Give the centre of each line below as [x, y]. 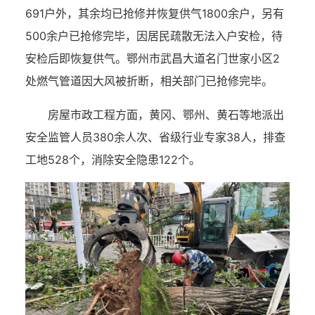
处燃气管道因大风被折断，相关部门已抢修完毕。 [149, 81]
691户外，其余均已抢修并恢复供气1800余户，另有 [155, 13]
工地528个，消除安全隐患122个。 [113, 159]
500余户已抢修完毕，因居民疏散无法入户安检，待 [154, 36]
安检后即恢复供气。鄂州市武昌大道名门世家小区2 [153, 58]
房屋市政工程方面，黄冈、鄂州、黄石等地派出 [166, 114]
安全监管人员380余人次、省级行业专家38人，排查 [155, 137]
